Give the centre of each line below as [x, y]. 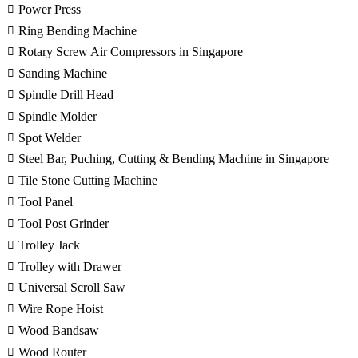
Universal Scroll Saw [72, 288]
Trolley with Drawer [70, 266]
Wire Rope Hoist [61, 309]
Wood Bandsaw [59, 331]
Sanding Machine [63, 74]
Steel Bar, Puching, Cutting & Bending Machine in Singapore [174, 159]
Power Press [50, 9]
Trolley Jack [49, 245]
